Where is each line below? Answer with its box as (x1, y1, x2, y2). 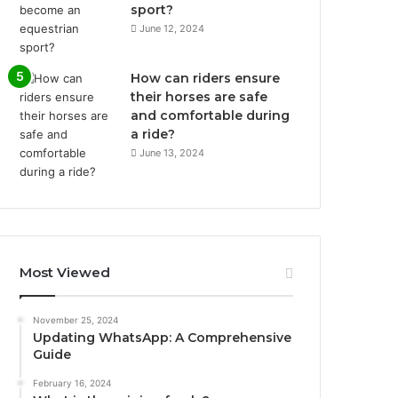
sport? (131, 2, 174, 18)
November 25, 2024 (33, 314, 119, 325)
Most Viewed (20, 264, 111, 281)
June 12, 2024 (139, 22, 205, 35)
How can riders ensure (131, 70, 281, 86)
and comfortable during (131, 107, 291, 123)
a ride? (131, 126, 176, 142)
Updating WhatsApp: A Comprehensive (33, 330, 292, 346)
